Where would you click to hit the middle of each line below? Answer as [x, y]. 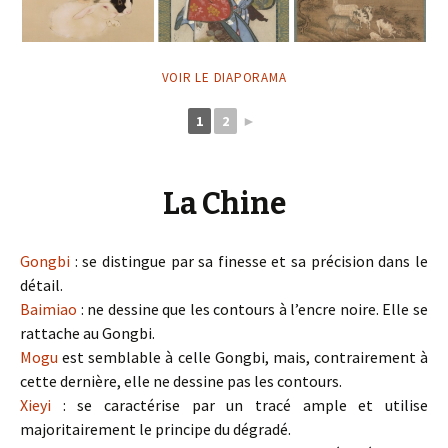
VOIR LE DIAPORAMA [224, 78]
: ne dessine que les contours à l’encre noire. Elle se [252, 309]
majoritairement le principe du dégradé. [155, 429]
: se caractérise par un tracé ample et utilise [245, 405]
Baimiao [48, 309]
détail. [41, 285]
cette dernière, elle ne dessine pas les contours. [181, 381]
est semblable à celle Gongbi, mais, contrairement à [243, 357]
